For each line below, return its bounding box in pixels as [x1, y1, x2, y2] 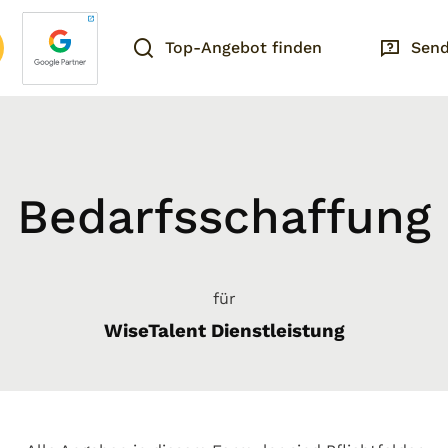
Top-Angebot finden [164, 38, 322, 57]
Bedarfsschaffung [17, 188, 431, 245]
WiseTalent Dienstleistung [104, 320, 344, 342]
